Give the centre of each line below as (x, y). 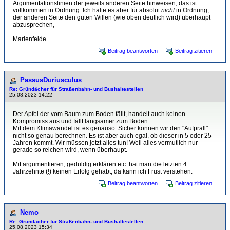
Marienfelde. (30, 39)
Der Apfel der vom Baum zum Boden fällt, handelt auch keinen (99, 114)
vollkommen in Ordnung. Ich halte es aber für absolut (87, 10)
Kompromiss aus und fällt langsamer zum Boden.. (82, 121)
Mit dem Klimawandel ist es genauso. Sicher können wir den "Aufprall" (110, 128)
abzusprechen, (34, 25)
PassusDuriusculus (51, 80)
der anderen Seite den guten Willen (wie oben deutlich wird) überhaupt (112, 17)
